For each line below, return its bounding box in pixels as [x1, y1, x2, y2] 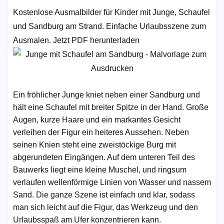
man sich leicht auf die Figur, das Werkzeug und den [13, 203, 198, 211]
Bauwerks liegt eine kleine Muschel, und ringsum [13, 165, 186, 174]
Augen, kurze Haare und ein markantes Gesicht [13, 115, 180, 124]
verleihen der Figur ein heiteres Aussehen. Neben [13, 128, 189, 136]
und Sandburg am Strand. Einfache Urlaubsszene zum [13, 22, 206, 30]
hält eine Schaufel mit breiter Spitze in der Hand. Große [13, 103, 208, 111]
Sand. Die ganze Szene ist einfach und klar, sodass [13, 190, 195, 199]
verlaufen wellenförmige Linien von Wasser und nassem [13, 178, 211, 186]
